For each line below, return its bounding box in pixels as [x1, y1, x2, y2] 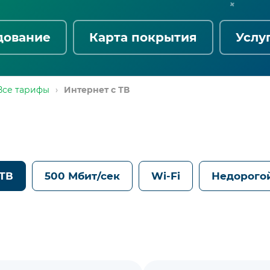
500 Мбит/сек [45, 169, 120, 182]
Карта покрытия [89, 30, 197, 45]
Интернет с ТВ [64, 84, 130, 95]
